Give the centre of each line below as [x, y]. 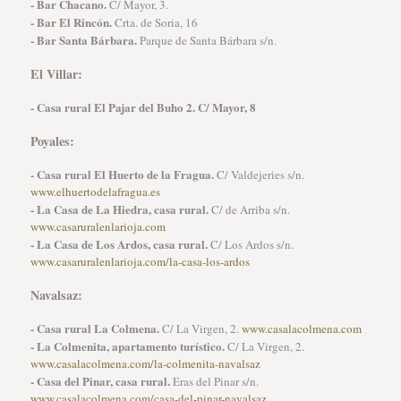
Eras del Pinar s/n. [214, 381]
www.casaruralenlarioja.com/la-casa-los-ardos [140, 261]
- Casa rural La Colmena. [94, 328]
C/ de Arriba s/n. [249, 209]
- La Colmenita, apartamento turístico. [127, 346]
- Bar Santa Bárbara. [83, 40]
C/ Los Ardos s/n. [250, 244]
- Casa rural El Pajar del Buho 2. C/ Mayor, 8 [143, 107]
